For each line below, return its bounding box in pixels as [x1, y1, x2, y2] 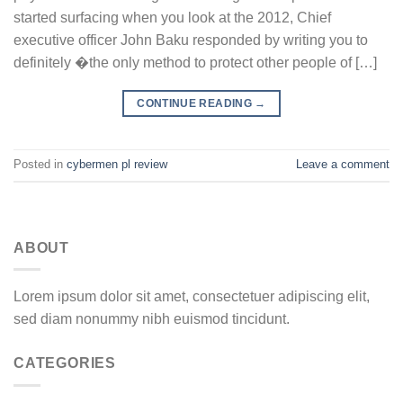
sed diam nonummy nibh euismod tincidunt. [13, 311, 290, 327]
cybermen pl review [67, 157, 167, 171]
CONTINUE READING [137, 96, 255, 110]
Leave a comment [296, 157, 390, 171]
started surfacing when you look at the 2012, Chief [13, 9, 331, 25]
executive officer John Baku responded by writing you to [13, 31, 368, 48]
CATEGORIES [13, 355, 116, 372]
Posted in [13, 157, 67, 171]
